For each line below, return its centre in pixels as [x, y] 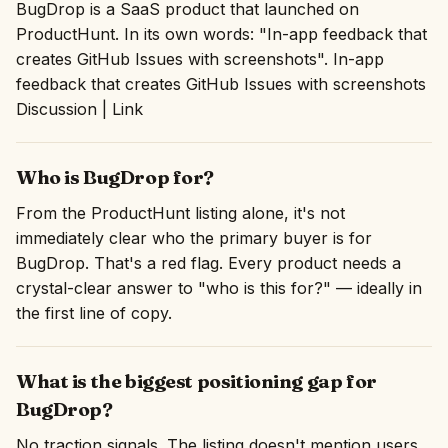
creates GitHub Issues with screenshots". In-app [200, 59]
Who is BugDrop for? [115, 177]
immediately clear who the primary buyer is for [194, 238]
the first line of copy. [94, 313]
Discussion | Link [79, 109]
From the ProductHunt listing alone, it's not [180, 213]
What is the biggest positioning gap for [196, 381]
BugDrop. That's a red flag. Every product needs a [208, 263]
